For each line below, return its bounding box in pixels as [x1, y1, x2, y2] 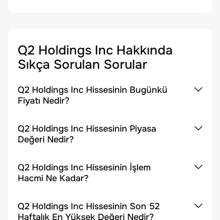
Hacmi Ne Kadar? [18, 173, 88, 184]
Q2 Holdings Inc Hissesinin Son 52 [18, 201, 160, 212]
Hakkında [113, 42, 173, 58]
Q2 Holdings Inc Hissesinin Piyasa [18, 123, 156, 134]
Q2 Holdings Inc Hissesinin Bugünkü [18, 84, 167, 95]
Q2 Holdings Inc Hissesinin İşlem [18, 162, 151, 173]
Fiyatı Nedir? [18, 95, 69, 106]
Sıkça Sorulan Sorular [18, 56, 147, 73]
